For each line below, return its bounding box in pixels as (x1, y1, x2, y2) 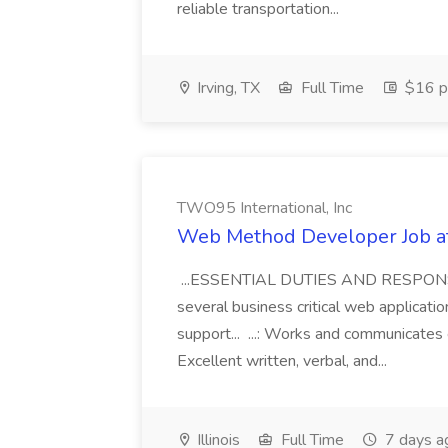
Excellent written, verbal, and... (177, 350, 391, 372)
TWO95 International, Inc (177, 197, 352, 219)
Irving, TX (193, 77, 260, 99)
